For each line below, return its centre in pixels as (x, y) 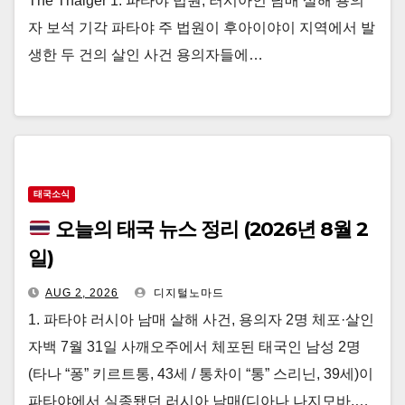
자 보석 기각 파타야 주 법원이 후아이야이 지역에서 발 (202, 28)
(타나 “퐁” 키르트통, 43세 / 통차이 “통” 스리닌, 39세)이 (201, 374)
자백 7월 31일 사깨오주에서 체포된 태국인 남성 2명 (194, 347)
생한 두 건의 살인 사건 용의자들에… (146, 55)
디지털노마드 (187, 293)
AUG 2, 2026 (82, 293)
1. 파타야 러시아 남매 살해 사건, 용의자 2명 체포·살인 (201, 320)
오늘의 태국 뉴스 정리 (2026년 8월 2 (209, 229)
